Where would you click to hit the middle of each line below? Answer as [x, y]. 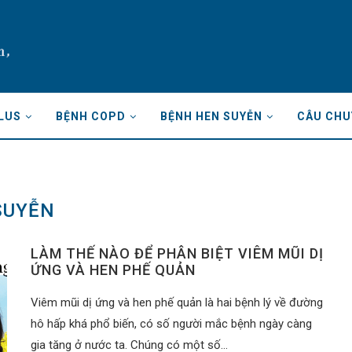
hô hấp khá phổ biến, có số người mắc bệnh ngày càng [171, 324]
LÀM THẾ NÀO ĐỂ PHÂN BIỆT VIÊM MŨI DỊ [177, 254]
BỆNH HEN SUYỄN [211, 117]
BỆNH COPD [90, 117]
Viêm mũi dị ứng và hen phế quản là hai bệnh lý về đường [177, 303]
